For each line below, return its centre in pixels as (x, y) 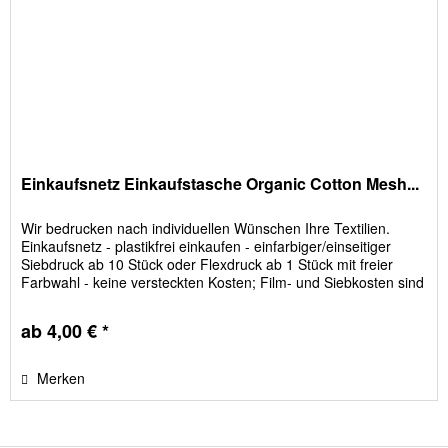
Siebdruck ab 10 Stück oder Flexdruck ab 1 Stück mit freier (207, 264)
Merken (61, 378)
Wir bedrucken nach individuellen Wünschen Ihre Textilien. (206, 228)
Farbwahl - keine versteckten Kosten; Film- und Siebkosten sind (223, 282)
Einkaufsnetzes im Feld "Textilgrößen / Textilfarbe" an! (192, 318)
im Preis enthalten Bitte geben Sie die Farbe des (174, 300)
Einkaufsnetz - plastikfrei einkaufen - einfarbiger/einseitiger (206, 246)
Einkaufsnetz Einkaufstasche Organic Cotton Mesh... (220, 184)
